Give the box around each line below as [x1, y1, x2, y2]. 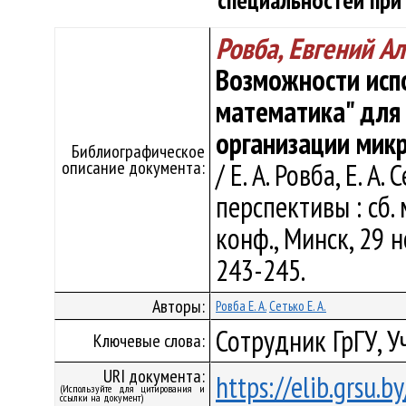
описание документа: [62, 156, 205, 179]
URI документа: [103, 364, 205, 388]
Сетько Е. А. [269, 297, 326, 314]
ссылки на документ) [60, 391, 143, 404]
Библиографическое [72, 140, 205, 163]
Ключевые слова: [93, 329, 205, 353]
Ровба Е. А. [216, 297, 266, 314]
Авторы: [152, 295, 205, 318]
